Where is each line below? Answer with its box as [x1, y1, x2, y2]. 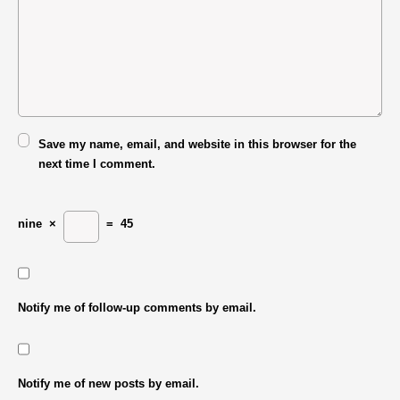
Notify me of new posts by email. [18, 376, 199, 390]
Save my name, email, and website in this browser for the [37, 137, 356, 152]
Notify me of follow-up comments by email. [18, 301, 256, 315]
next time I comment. [37, 157, 155, 171]
